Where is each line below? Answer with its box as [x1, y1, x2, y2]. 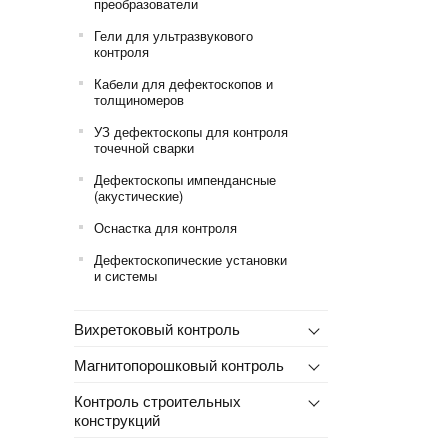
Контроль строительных [73, 389, 241, 411]
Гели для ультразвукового [93, 25, 253, 45]
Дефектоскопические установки [93, 249, 287, 269]
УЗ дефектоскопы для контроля [93, 121, 288, 141]
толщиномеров [93, 89, 184, 109]
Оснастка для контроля [93, 217, 237, 237]
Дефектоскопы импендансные [93, 169, 276, 189]
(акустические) [93, 185, 183, 205]
